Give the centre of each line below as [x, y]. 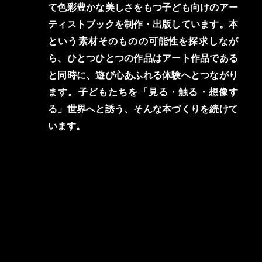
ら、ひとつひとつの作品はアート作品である [143, 58]
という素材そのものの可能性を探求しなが [143, 41]
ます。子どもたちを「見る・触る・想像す [143, 92]
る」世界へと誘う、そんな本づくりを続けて [143, 109]
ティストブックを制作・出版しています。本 [143, 24]
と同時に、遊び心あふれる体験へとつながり [143, 75]
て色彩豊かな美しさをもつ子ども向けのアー [143, 7]
